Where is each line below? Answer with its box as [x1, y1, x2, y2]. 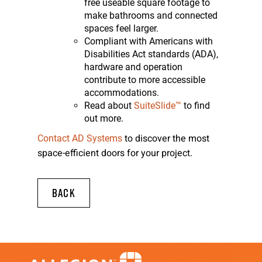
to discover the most [122, 132, 209, 146]
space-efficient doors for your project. [37, 146, 192, 160]
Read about [84, 100, 134, 111]
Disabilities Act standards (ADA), [84, 49, 218, 60]
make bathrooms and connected [84, 10, 218, 21]
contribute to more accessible [84, 74, 205, 85]
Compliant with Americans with [84, 36, 213, 47]
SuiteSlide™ [134, 100, 181, 111]
